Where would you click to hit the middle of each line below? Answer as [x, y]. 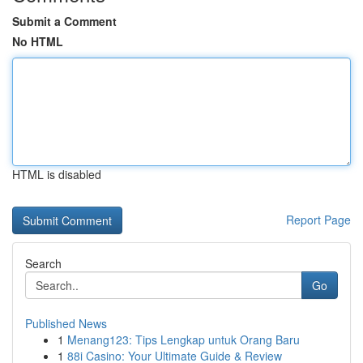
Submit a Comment [64, 21]
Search [43, 263]
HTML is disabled [57, 174]
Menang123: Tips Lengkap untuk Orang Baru [184, 340]
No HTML [38, 41]
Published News [66, 323]
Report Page [318, 220]
